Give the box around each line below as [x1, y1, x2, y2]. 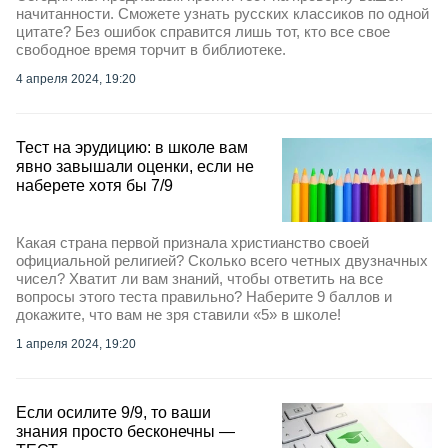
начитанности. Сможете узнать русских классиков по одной [16, 5, 429, 22]
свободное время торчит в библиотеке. [16, 41, 286, 58]
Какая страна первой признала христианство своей [16, 234, 369, 252]
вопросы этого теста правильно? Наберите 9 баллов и [16, 288, 392, 306]
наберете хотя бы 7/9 [16, 177, 173, 194]
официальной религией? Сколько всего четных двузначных [16, 252, 428, 270]
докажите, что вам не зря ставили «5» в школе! [16, 306, 341, 324]
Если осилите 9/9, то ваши [16, 404, 211, 422]
